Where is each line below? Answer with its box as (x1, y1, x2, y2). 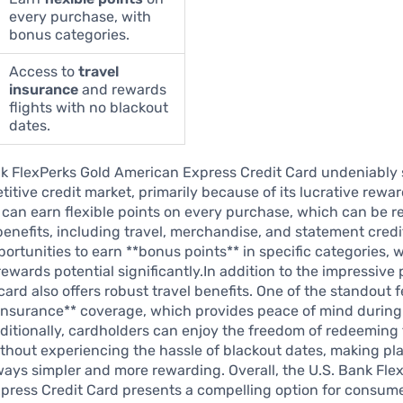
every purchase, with (9, 7, 152, 25)
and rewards (78, 80, 167, 98)
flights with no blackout (9, 98, 169, 116)
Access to (9, 62, 79, 80)
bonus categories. (9, 25, 130, 43)
